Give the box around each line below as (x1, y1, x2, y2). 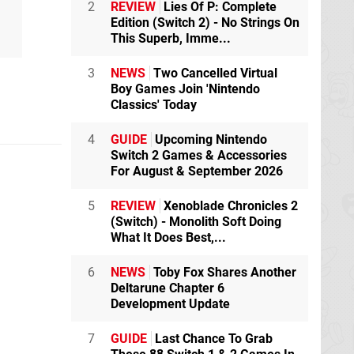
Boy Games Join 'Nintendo (111, 81, 260, 96)
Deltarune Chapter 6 (111, 280, 224, 296)
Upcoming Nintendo (152, 131, 267, 147)
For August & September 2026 (111, 163, 283, 179)
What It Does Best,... (111, 229, 226, 245)
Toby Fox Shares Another (150, 264, 296, 280)
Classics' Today (111, 96, 197, 112)
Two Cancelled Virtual (150, 65, 277, 81)
